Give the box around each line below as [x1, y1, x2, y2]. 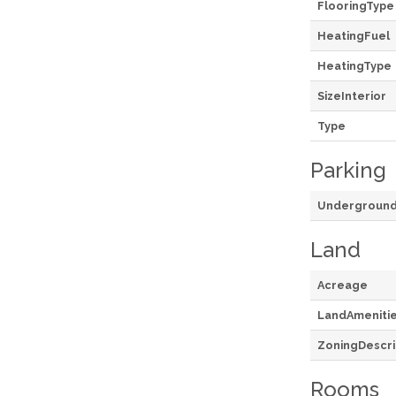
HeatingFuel [317, 28, 390, 42]
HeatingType [317, 58, 392, 72]
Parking [310, 156, 386, 183]
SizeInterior [317, 88, 386, 103]
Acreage [317, 278, 368, 292]
